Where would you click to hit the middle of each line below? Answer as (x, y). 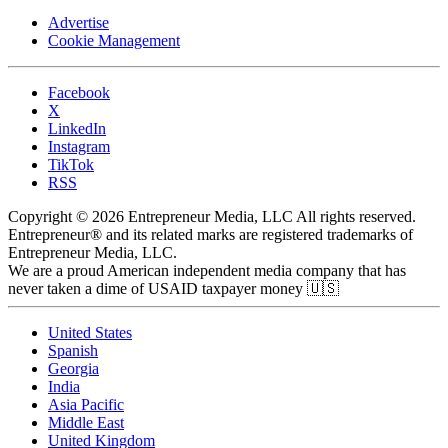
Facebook (79, 92)
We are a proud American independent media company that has (207, 270)
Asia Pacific (86, 404)
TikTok (71, 164)
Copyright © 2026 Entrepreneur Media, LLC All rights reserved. (212, 216)
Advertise (78, 22)
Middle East (86, 422)
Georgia (73, 368)
